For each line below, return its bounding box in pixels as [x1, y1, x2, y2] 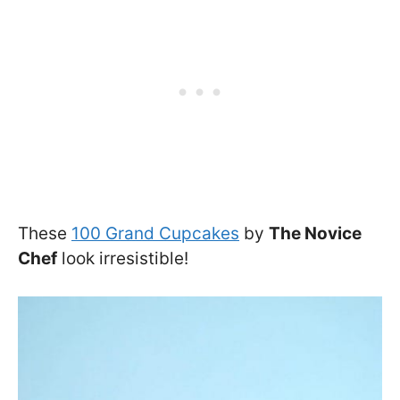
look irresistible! [57, 247, 188, 269]
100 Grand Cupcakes [71, 222, 239, 244]
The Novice [269, 222, 362, 244]
